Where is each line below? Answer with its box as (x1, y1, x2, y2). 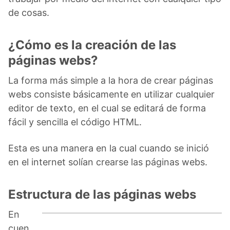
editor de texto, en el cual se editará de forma (8, 102, 206, 113)
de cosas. (8, 7, 49, 18)
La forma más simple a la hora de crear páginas (8, 74, 213, 86)
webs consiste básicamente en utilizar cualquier (8, 88, 215, 100)
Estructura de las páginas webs (8, 186, 196, 202)
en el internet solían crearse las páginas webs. (8, 156, 207, 167)
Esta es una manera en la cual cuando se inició (8, 142, 209, 154)
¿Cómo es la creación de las (8, 37, 176, 52)
